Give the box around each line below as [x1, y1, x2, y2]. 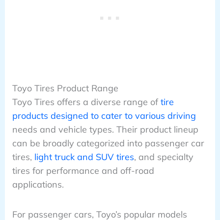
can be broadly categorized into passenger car [12, 137, 204, 149]
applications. [12, 179, 64, 191]
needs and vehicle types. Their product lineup [12, 124, 198, 136]
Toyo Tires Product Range [12, 82, 118, 94]
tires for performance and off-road [12, 165, 154, 177]
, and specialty [134, 151, 193, 163]
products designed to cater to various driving [12, 110, 196, 122]
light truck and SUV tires [34, 151, 134, 163]
